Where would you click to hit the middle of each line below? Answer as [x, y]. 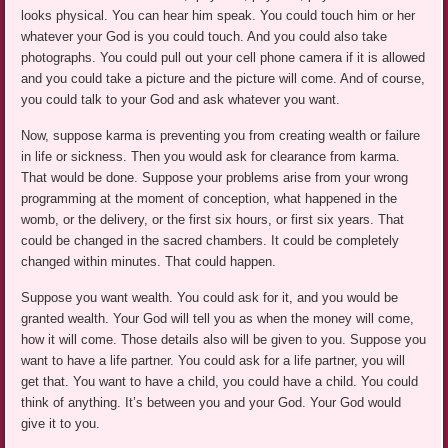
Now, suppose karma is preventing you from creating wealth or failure [221, 136]
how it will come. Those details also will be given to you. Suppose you [224, 340]
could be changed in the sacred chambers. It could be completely [210, 241]
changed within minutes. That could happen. [149, 262]
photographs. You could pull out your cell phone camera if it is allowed [223, 58]
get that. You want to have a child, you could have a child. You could [220, 382]
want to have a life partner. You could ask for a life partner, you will [213, 361]
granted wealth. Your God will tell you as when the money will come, [218, 319]
